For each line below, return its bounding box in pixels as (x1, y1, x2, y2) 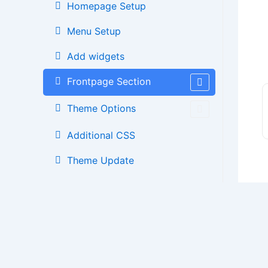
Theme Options (67, 102, 136, 114)
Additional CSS (67, 129, 135, 141)
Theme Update (67, 154, 134, 166)
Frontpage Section (67, 75, 151, 87)
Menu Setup (67, 25, 121, 37)
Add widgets (67, 50, 124, 62)
